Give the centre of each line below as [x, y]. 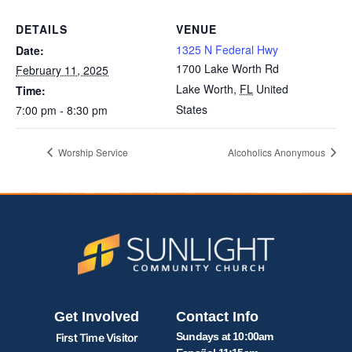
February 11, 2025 [62, 70]
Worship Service [92, 152]
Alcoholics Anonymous [278, 152]
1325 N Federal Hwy [227, 50]
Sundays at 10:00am [225, 337]
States [192, 110]
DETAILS [42, 29]
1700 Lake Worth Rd [227, 69]
